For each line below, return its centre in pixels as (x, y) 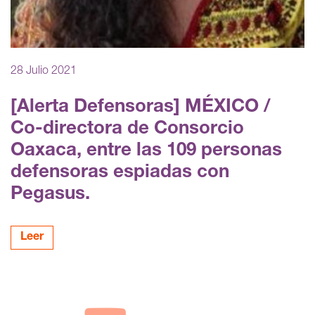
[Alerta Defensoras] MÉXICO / (141, 107)
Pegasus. (50, 194)
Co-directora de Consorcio (127, 129)
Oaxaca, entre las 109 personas (146, 151)
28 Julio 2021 (44, 71)
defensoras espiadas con (120, 173)
